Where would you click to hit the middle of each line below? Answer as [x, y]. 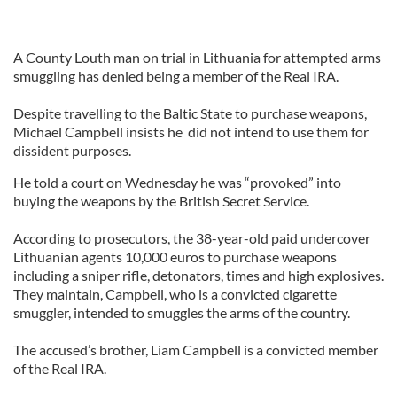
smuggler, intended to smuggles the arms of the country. [182, 312]
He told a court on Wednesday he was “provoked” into [177, 182]
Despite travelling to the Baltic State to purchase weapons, [190, 113]
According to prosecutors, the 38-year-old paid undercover [192, 238]
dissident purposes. [72, 150]
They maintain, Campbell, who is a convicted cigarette [175, 294]
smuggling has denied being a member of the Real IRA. [176, 76]
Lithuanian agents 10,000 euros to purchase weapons [175, 257]
